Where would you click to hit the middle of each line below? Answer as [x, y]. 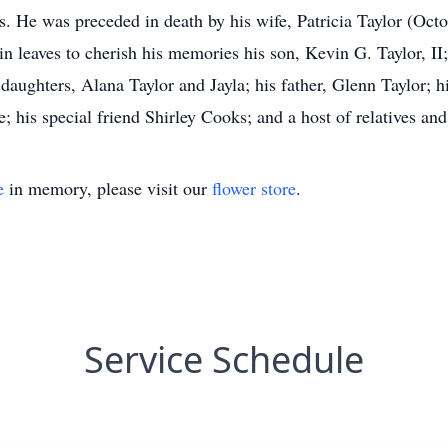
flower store [254, 188]
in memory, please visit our [108, 188]
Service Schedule [224, 359]
